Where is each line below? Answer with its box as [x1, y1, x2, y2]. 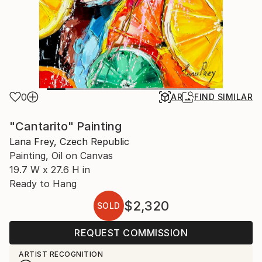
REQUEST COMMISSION [74, 227, 188, 239]
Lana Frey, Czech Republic [9, 136, 129, 147]
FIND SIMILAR [194, 92, 253, 102]
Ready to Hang [9, 178, 77, 189]
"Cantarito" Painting [9, 119, 122, 133]
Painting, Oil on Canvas [9, 150, 113, 161]
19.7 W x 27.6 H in [9, 164, 90, 175]
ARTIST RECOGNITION [19, 250, 103, 258]
